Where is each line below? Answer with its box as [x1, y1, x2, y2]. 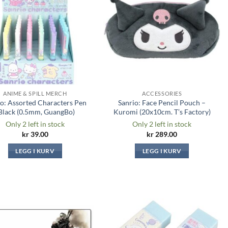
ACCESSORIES [142, 90, 182, 97]
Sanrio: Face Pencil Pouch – [118, 98, 206, 107]
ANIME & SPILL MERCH [3, 90, 67, 97]
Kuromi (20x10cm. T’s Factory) [113, 107, 211, 116]
